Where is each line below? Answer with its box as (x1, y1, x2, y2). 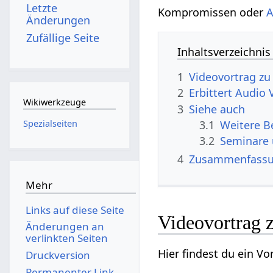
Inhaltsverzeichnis (177, 44, 271, 59)
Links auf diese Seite (25, 202, 124, 217)
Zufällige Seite (26, 30, 100, 45)
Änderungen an (25, 219, 104, 234)
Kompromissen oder (158, 4, 267, 19)
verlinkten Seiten (25, 231, 108, 246)
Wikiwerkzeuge (23, 96, 86, 108)
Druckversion (25, 247, 90, 262)
